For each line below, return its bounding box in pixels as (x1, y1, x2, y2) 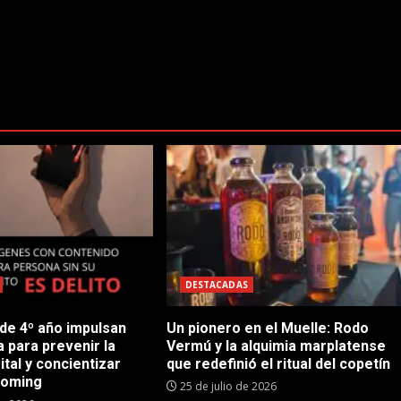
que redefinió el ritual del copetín (166, 354, 390, 372)
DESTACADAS (184, 277, 248, 291)
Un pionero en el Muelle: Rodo (166, 319, 369, 337)
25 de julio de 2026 (176, 378, 277, 394)
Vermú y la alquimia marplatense (166, 337, 386, 354)
